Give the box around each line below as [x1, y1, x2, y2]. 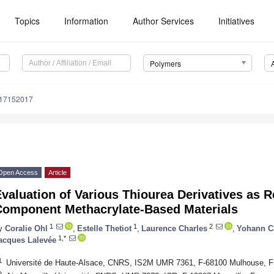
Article [48, 169, 67, 177]
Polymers [149, 58, 181, 69]
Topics [15, 15, 40, 27]
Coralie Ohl [5, 223, 48, 233]
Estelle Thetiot [77, 223, 131, 233]
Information [64, 15, 109, 27]
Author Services [133, 15, 194, 27]
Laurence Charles [141, 223, 207, 233]
